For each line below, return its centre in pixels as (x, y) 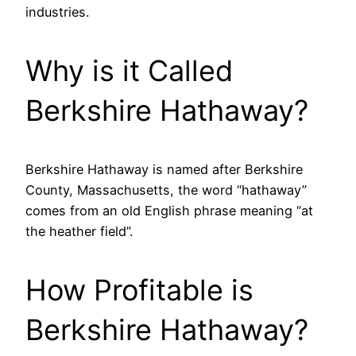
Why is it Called (129, 71)
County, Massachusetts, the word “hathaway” (166, 190)
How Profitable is (139, 290)
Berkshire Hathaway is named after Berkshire (164, 170)
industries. (57, 12)
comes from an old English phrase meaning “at (169, 211)
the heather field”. (79, 232)
